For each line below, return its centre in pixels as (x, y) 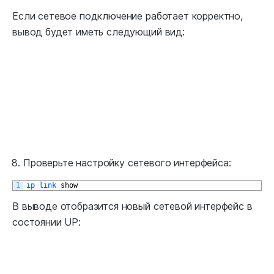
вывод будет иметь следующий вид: (98, 31)
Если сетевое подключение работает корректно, (128, 16)
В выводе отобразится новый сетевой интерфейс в (132, 206)
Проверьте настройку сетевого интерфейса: (127, 162)
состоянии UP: (46, 222)
